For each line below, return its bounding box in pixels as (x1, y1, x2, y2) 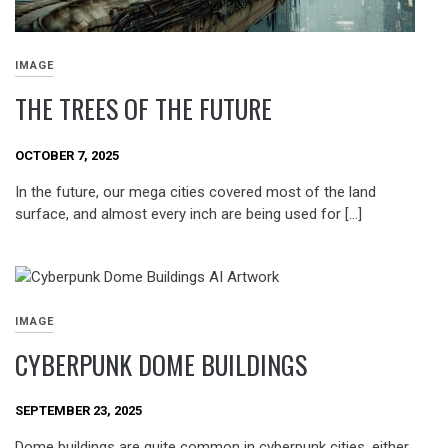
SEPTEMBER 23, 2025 (15, 403, 142, 419)
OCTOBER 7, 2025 (15, 148, 119, 164)
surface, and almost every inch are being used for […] (15, 204, 362, 223)
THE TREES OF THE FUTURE (15, 89, 272, 129)
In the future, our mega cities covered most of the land (15, 182, 376, 201)
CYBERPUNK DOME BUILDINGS (15, 344, 307, 384)
